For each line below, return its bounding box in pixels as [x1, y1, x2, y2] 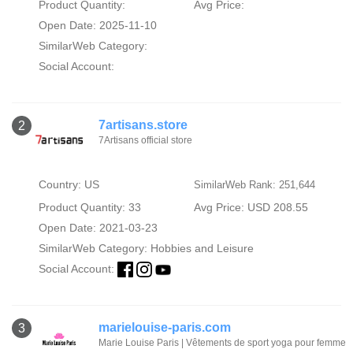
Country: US [38, 178, 99, 191]
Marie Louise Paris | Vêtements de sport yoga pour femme [98, 337, 346, 349]
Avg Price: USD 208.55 [193, 201, 308, 214]
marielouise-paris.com [98, 321, 231, 335]
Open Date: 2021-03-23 [38, 221, 158, 235]
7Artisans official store [98, 135, 192, 147]
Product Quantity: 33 [38, 201, 141, 214]
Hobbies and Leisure [150, 242, 254, 255]
